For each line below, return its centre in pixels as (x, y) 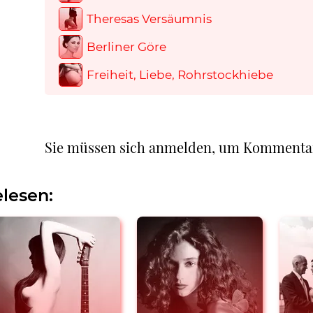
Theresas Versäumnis (149, 19)
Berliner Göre (126, 46)
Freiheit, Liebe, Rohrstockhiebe (180, 74)
